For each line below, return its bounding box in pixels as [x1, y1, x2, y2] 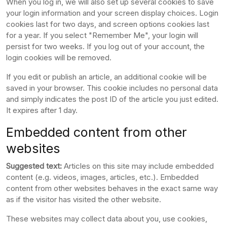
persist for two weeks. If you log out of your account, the [6, 41, 205, 51]
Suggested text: [6, 161, 64, 171]
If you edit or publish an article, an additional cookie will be [6, 71, 207, 82]
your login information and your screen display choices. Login [6, 8, 218, 18]
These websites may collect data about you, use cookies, [6, 213, 207, 223]
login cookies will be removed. [6, 52, 111, 62]
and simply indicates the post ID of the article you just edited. [6, 94, 218, 104]
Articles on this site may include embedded [64, 161, 214, 171]
